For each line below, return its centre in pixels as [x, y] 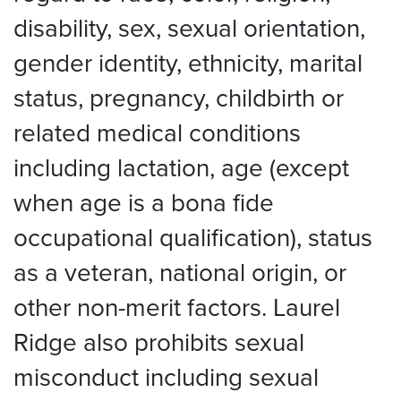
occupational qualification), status [193, 237]
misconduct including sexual [166, 377]
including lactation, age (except [181, 167]
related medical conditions [157, 132]
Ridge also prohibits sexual [159, 342]
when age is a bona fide [144, 202]
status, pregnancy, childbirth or [179, 98]
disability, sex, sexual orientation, [189, 28]
